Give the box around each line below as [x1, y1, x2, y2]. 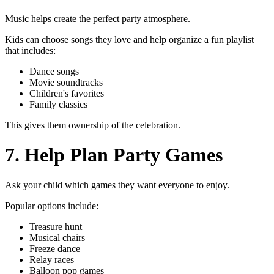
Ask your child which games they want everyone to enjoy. [5, 179, 229, 190]
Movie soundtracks [29, 76, 103, 87]
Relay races [29, 254, 74, 265]
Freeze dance [29, 243, 80, 254]
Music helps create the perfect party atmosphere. [5, 13, 190, 24]
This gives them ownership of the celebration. [5, 119, 180, 130]
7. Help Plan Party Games [5, 144, 223, 166]
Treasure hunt [29, 221, 82, 232]
